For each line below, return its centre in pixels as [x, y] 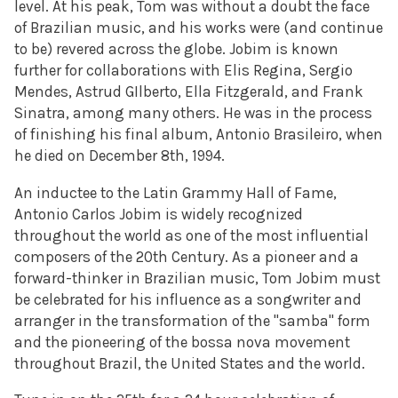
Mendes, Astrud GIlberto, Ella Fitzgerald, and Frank [189, 92]
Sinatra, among [71, 113]
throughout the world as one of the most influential [191, 235]
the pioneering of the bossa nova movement [198, 342]
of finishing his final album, [115, 135]
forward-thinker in [79, 278]
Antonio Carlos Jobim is [98, 214]
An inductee [56, 192]
